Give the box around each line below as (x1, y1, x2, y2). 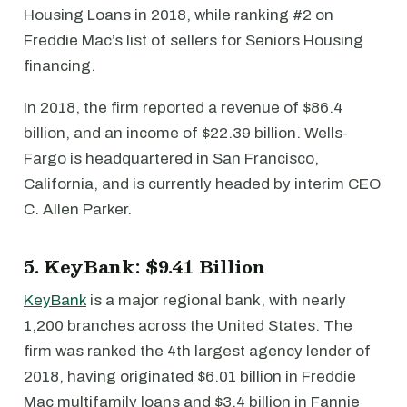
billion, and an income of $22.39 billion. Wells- (24, 124, 348, 143)
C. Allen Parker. (24, 201, 132, 219)
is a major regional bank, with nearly (86, 292, 346, 310)
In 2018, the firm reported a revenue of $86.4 (24, 99, 342, 117)
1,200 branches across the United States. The (24, 317, 352, 335)
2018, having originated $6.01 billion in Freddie (24, 368, 356, 386)
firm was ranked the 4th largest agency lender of (24, 342, 371, 361)
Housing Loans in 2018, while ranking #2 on (24, 6, 333, 25)
